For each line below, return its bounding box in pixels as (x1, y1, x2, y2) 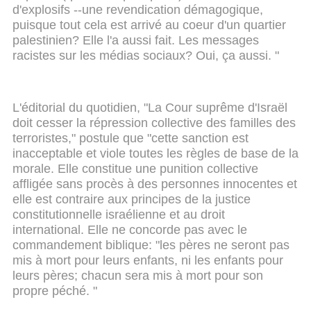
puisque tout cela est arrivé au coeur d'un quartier (12, 17, 286, 32)
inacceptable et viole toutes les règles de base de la (12, 146, 299, 161)
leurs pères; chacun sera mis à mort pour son (12, 269, 263, 283)
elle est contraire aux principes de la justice (12, 192, 251, 207)
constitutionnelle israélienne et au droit (12, 208, 225, 222)
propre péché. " (12, 284, 97, 299)
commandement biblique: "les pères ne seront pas (12, 238, 289, 253)
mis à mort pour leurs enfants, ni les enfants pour (12, 253, 283, 268)
